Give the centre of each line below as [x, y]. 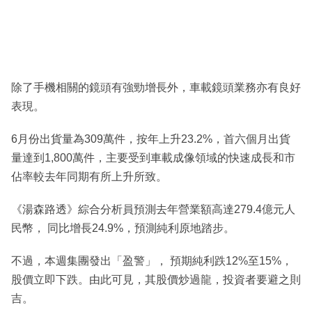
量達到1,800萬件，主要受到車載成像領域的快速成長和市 [153, 158]
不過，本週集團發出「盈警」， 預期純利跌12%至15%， [152, 261]
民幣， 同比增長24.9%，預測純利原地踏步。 [123, 228]
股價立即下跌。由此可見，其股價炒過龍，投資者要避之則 [156, 280]
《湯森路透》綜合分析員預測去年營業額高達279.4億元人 [153, 210]
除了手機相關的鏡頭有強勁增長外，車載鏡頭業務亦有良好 [156, 88]
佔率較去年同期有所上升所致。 [89, 177]
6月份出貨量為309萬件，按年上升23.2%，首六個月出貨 [151, 139]
